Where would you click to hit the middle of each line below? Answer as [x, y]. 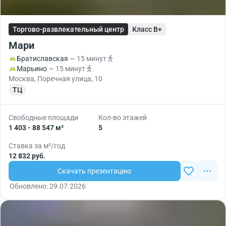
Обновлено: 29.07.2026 [48, 186]
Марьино [32, 69]
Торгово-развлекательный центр [68, 29]
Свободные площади [43, 118]
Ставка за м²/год [37, 146]
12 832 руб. [27, 156]
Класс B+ [147, 29]
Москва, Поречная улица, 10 [55, 79]
